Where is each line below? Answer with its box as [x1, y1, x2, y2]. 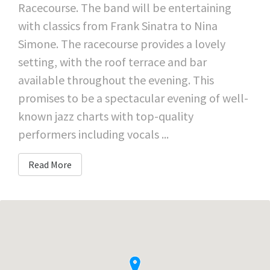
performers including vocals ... [18, 126, 169, 142]
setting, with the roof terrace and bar [18, 54, 207, 69]
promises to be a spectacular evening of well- [18, 90, 248, 105]
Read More [28, 158, 72, 171]
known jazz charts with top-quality [18, 108, 193, 124]
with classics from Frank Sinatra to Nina [18, 17, 218, 33]
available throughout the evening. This [18, 72, 214, 87]
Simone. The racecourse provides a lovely [18, 36, 225, 51]
